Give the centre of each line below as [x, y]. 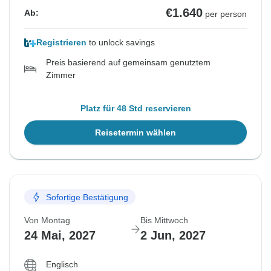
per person [226, 14]
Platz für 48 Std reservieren [135, 109]
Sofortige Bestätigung [87, 197]
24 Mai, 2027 [60, 236]
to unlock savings [121, 43]
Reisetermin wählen [135, 133]
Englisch [62, 265]
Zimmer [61, 75]
